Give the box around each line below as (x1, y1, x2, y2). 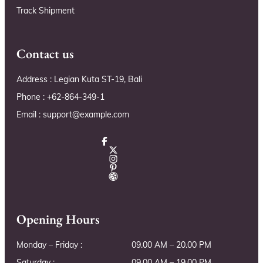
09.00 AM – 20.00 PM (131, 240, 211, 251)
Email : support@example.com (16, 109, 129, 120)
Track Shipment (16, 5, 75, 16)
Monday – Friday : (16, 240, 82, 251)
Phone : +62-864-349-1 (16, 92, 104, 103)
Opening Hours (16, 211, 100, 228)
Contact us (16, 45, 74, 63)
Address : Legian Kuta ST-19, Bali (16, 74, 142, 85)
